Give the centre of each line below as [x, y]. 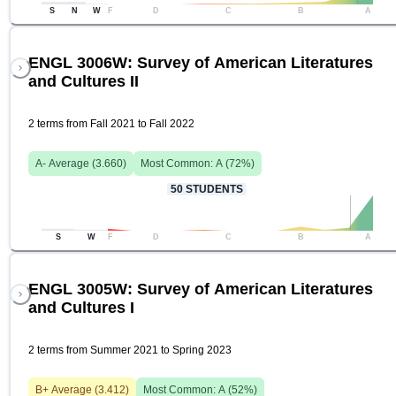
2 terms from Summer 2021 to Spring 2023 [130, 350]
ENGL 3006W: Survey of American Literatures [201, 63]
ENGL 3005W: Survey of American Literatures [201, 289]
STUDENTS [213, 190]
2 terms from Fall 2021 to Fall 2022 [111, 124]
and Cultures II [84, 82]
